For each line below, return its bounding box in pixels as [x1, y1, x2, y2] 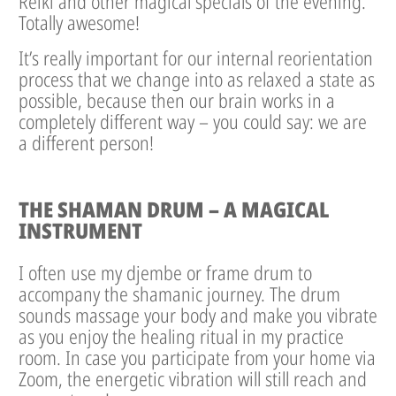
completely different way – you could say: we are [19, 108, 367, 135]
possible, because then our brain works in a [19, 87, 335, 114]
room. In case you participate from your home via [19, 344, 376, 371]
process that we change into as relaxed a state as [19, 65, 375, 93]
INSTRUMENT [19, 216, 142, 246]
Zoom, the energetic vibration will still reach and [19, 365, 367, 392]
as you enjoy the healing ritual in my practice [19, 323, 344, 350]
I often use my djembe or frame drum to [19, 259, 312, 286]
